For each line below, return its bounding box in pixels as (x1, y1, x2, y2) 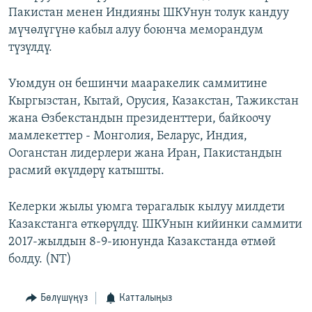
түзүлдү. (8, 41, 52, 55)
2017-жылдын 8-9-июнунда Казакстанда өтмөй (8, 235, 276, 249)
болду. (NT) (8, 253, 72, 267)
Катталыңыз (119, 292, 172, 304)
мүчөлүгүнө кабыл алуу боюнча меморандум (8, 24, 263, 38)
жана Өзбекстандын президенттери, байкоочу (8, 112, 271, 126)
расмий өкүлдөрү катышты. (8, 164, 164, 178)
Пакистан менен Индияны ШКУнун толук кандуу (8, 6, 289, 20)
